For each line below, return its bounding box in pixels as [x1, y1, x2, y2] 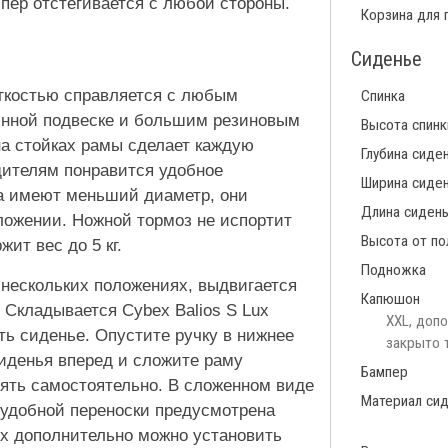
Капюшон [361, 290, 420, 309]
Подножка [361, 261, 426, 280]
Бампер [361, 363, 408, 382]
